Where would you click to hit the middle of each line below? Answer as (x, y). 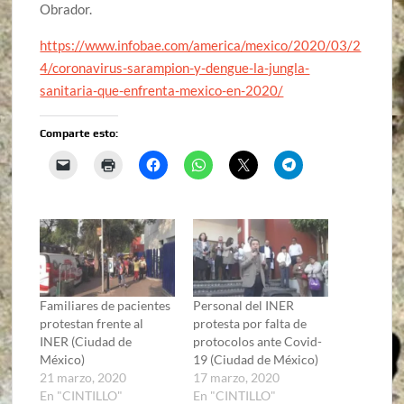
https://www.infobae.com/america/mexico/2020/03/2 (201, 46)
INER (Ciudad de (86, 341)
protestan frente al (92, 323)
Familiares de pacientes (106, 305)
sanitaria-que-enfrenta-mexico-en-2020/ (162, 91)
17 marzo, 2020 (236, 377)
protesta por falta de (249, 323)
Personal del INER (243, 305)
